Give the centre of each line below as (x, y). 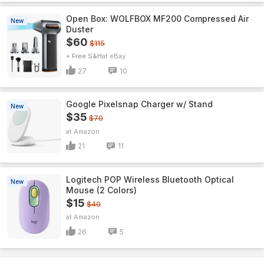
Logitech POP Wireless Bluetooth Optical (150, 179)
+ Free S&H (84, 56)
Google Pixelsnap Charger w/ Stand (139, 104)
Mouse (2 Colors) (101, 190)
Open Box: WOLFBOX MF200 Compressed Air (157, 19)
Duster (80, 29)
